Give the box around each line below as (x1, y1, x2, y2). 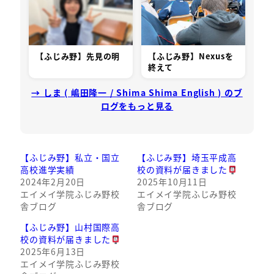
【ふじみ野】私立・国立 (20, 151, 120, 164)
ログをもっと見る (100, 100, 174, 113)
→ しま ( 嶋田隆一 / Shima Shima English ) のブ (31, 86, 243, 99)
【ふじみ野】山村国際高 (20, 221, 120, 234)
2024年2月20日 (20, 176, 86, 188)
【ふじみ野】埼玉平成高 (137, 151, 237, 164)
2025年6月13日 (20, 245, 86, 258)
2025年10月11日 (137, 176, 207, 188)
